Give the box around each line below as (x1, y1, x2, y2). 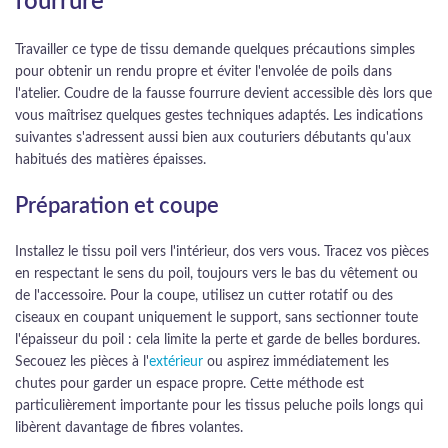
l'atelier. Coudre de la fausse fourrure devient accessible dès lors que (15, 87, 432, 101)
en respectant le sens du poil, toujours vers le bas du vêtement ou (15, 267, 418, 281)
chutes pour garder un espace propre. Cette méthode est (15, 377, 364, 391)
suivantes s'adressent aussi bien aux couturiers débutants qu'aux (15, 131, 411, 145)
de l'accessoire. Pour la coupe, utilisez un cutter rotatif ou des (15, 289, 393, 303)
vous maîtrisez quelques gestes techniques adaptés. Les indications (15, 109, 423, 123)
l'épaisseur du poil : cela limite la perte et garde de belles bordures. (15, 333, 420, 347)
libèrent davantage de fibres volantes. (15, 421, 243, 435)
